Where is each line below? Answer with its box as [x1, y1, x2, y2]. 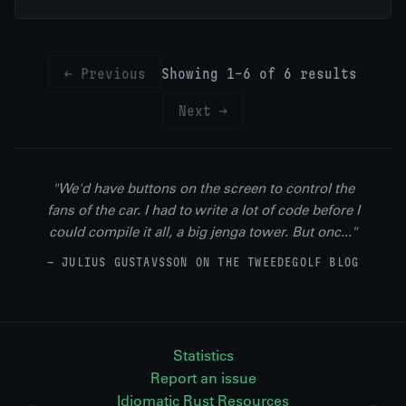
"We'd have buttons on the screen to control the [52, 179, 354, 197]
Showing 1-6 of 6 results [161, 66, 357, 82]
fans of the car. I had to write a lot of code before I [46, 201, 360, 218]
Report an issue [150, 369, 256, 387]
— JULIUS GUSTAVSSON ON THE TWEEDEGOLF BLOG [46, 256, 360, 268]
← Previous [64, 66, 146, 82]
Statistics [172, 346, 234, 364]
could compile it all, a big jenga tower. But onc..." [49, 223, 357, 240]
